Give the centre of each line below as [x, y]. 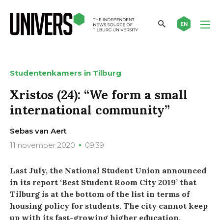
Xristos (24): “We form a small [99, 95]
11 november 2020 [42, 145]
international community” [90, 110]
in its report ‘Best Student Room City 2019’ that [103, 182]
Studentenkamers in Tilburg [66, 73]
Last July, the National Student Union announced [108, 170]
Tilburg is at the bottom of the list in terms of [100, 194]
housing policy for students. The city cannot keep [109, 206]
